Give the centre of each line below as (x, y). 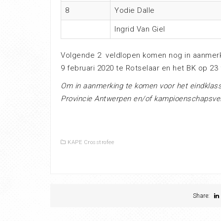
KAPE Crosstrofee (91, 142)
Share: (202, 196)
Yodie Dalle (135, 10)
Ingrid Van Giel (140, 29)
